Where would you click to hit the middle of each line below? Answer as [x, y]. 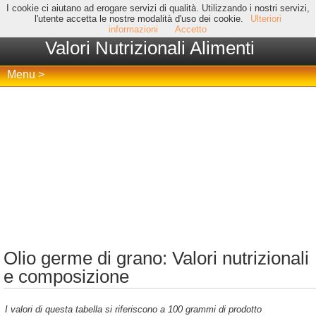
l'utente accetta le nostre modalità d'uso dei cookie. [139, 19]
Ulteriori [266, 19]
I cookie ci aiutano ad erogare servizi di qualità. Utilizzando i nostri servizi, [158, 8]
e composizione [66, 276]
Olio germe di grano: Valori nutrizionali [156, 258]
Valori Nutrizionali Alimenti [150, 48]
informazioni [134, 29]
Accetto [191, 29]
